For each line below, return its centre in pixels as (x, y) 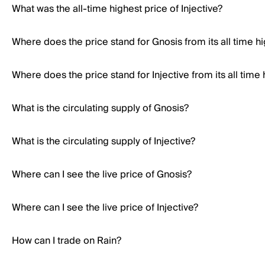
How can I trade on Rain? (67, 241)
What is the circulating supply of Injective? (104, 141)
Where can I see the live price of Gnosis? (102, 174)
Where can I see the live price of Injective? (105, 208)
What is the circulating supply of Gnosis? (100, 108)
